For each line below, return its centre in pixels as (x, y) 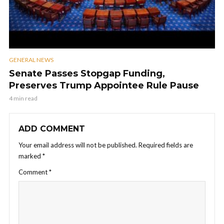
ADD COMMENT (52, 129)
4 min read (23, 98)
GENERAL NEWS (31, 60)
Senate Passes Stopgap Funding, (87, 74)
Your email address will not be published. (78, 145)
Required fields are (166, 145)
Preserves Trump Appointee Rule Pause (104, 86)
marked (30, 156)
